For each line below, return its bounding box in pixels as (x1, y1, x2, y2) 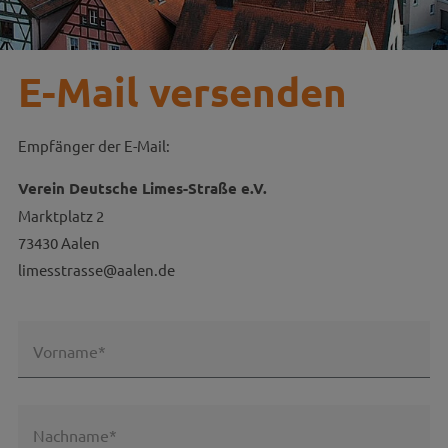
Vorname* (32, 340, 106, 361)
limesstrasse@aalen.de (17, 260, 175, 279)
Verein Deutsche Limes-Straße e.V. (17, 178, 267, 198)
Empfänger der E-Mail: (17, 136, 170, 155)
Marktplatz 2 (17, 206, 104, 225)
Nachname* (32, 424, 117, 445)
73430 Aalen (17, 233, 100, 252)
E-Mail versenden (17, 65, 347, 117)
